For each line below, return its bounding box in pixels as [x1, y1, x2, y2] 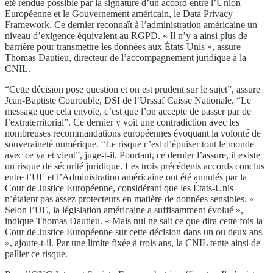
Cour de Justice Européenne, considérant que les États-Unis [5, 182, 233, 193]
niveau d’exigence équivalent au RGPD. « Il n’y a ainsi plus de [5, 30, 247, 41]
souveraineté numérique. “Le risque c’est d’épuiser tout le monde [5, 138, 254, 149]
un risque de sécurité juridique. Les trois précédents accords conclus [5, 160, 264, 171]
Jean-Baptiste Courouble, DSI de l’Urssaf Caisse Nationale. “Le [5, 94, 251, 105]
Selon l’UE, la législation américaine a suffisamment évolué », [5, 204, 243, 215]
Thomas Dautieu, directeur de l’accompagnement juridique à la [5, 52, 246, 63]
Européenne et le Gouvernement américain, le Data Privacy [5, 8, 233, 19]
